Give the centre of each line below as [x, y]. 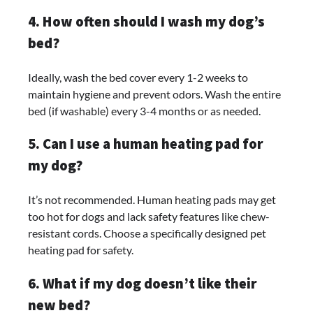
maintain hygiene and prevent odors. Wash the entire [154, 94]
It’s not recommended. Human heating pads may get [152, 200]
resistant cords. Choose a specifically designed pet [147, 233]
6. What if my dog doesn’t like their [143, 283]
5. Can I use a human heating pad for [146, 144]
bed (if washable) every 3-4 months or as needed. [144, 110]
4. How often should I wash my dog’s [146, 21]
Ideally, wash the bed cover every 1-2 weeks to [138, 77]
